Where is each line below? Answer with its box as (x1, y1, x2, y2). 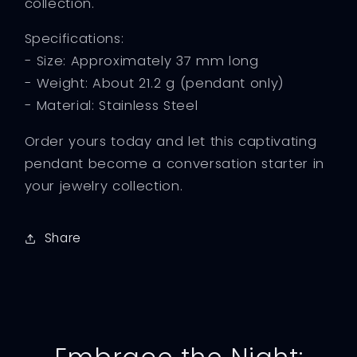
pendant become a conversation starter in (24, 154, 324, 173)
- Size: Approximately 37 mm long (24, 52, 259, 71)
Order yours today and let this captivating (24, 131, 317, 151)
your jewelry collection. (24, 176, 183, 195)
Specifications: (24, 29, 124, 49)
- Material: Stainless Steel (24, 96, 198, 116)
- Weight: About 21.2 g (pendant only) (24, 74, 284, 93)
